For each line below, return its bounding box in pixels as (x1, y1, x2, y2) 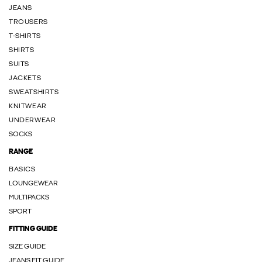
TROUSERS (9, 19, 48, 26)
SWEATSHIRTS (9, 89, 59, 96)
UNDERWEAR (9, 117, 56, 124)
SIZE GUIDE (9, 243, 46, 250)
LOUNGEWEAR (9, 180, 58, 187)
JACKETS (9, 75, 42, 82)
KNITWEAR (9, 103, 47, 110)
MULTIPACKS (9, 194, 49, 201)
